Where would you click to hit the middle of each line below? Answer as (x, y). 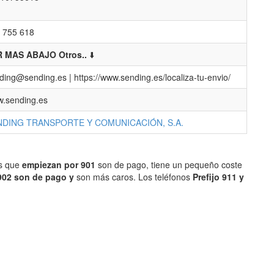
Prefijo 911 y (218, 177)
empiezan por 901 (59, 165)
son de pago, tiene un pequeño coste (169, 165)
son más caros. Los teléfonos (133, 177)
